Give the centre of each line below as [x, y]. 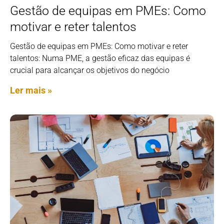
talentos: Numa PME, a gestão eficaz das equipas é [100, 58]
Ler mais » [31, 90]
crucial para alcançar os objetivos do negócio [90, 70]
